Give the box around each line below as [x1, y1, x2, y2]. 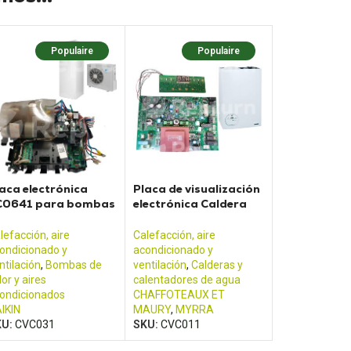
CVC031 [14, 318, 55, 331]
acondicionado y [133, 244, 214, 257]
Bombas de [45, 259, 102, 272]
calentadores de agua [133, 273, 241, 287]
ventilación [133, 259, 187, 272]
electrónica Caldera [133, 197, 248, 212]
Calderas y [191, 259, 244, 272]
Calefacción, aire [133, 229, 216, 242]
